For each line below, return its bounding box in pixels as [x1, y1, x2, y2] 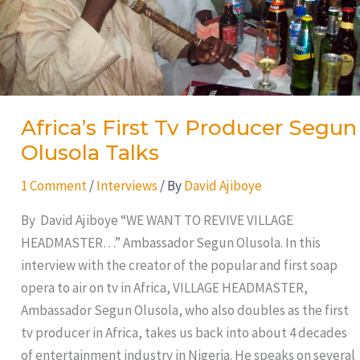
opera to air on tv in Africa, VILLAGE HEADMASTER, [20, 279, 308, 297]
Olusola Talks [20, 140, 159, 166]
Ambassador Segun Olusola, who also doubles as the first [20, 301, 349, 320]
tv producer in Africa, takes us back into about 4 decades [20, 324, 347, 342]
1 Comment [20, 177, 87, 195]
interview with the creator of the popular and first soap [20, 256, 337, 275]
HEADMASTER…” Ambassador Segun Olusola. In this [20, 234, 321, 252]
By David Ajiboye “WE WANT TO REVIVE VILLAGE [20, 211, 293, 230]
